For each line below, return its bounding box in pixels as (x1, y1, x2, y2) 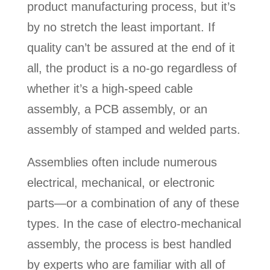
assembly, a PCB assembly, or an (27, 102, 207, 116)
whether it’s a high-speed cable (27, 82, 193, 95)
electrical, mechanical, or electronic (27, 176, 215, 189)
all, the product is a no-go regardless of (27, 61, 237, 75)
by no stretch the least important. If (27, 20, 215, 34)
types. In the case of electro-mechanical (27, 217, 241, 230)
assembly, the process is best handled (27, 237, 231, 251)
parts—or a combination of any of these (27, 196, 239, 210)
